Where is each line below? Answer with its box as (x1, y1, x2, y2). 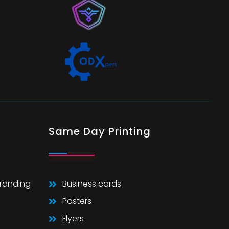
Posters (62, 195, 91, 207)
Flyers (62, 212, 84, 224)
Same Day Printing (48, 124, 151, 139)
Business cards (62, 177, 121, 190)
